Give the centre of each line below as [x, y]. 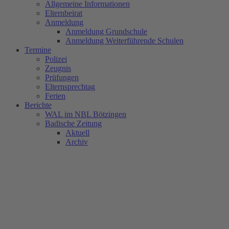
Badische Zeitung [73, 124]
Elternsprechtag [70, 87]
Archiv [77, 142]
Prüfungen [62, 78]
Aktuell [77, 133]
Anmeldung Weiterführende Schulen [124, 41]
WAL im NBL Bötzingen [86, 114]
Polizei [56, 59]
